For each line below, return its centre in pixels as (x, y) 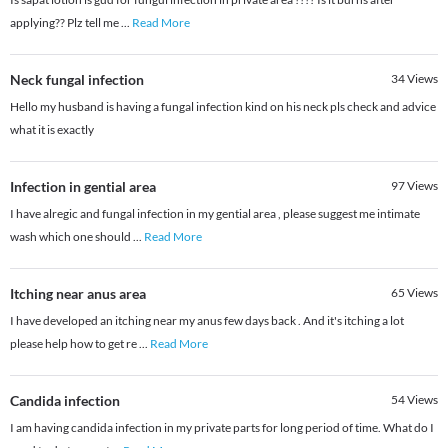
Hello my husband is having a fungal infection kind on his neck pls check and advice (223, 107)
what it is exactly (52, 130)
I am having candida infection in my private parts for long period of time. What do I (222, 428)
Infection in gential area (83, 187)
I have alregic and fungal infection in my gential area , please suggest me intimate (215, 214)
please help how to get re (74, 344)
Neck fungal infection (77, 80)
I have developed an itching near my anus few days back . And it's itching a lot (207, 321)
